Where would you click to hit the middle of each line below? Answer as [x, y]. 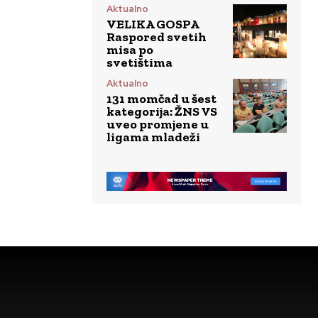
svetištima [139, 63]
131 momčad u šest [161, 99]
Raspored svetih [157, 37]
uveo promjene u [158, 125]
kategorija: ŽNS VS [162, 112]
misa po [130, 50]
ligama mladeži [153, 137]
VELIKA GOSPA [153, 24]
